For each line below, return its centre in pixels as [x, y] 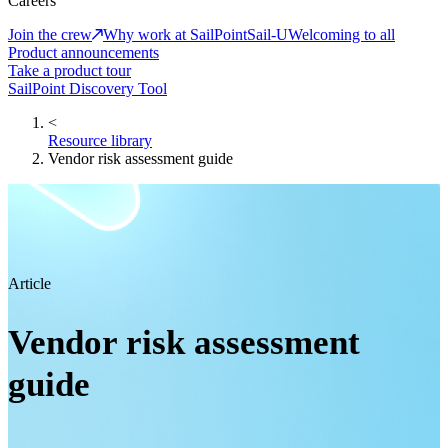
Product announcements [83, 52]
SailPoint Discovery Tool [87, 88]
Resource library [100, 140]
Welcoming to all [341, 34]
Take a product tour [69, 70]
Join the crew [50, 34]
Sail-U [267, 34]
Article [29, 283]
